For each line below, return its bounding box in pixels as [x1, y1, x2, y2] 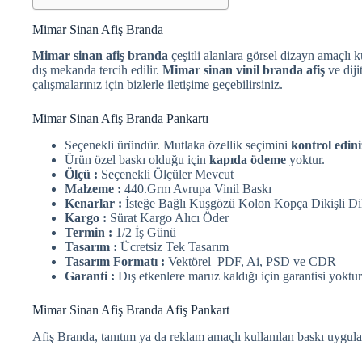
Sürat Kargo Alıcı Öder [107, 211, 229, 225]
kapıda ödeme [206, 153, 286, 167]
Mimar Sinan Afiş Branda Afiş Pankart [32, 303, 229, 318]
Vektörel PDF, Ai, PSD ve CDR [165, 255, 336, 269]
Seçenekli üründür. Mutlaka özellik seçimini [65, 138, 291, 153]
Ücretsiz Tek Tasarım [117, 240, 229, 255]
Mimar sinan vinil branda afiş [162, 63, 325, 78]
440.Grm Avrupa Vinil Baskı [121, 182, 271, 196]
